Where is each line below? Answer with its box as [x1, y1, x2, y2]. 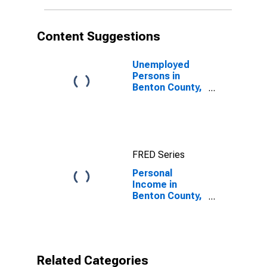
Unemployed [132, 59, 190, 70]
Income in [132, 179, 177, 190]
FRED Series [132, 149, 185, 160]
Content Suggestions [37, 29, 160, 44]
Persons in [132, 70, 180, 82]
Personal [132, 167, 172, 179]
